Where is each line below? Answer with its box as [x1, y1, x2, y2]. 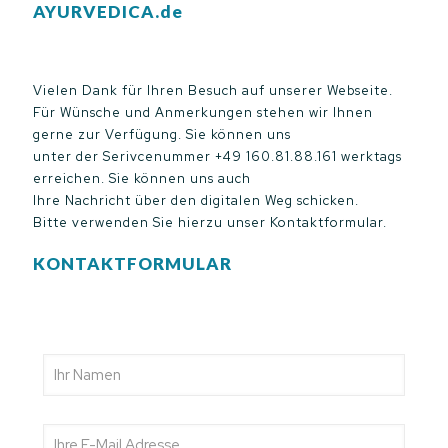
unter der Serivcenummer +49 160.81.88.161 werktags [33, 148, 402, 165]
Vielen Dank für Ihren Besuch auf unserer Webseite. [33, 82, 393, 99]
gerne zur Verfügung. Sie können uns [33, 126, 291, 143]
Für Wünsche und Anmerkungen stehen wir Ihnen [33, 104, 373, 121]
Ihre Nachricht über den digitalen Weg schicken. [33, 192, 359, 209]
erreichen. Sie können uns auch [33, 170, 251, 187]
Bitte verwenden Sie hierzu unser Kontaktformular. [33, 214, 387, 231]
